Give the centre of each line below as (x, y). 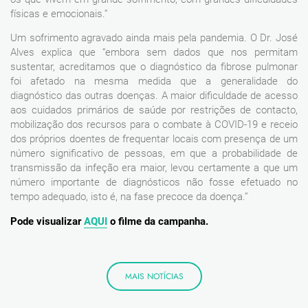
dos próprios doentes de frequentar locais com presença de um (154, 139)
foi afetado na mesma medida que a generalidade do (154, 81)
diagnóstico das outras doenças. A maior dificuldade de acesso (154, 96)
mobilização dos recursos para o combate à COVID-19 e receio (154, 125)
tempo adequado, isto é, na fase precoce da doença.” (129, 197)
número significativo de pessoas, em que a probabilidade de (154, 154)
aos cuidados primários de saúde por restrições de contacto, (154, 110)
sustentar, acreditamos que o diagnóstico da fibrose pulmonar (154, 67)
